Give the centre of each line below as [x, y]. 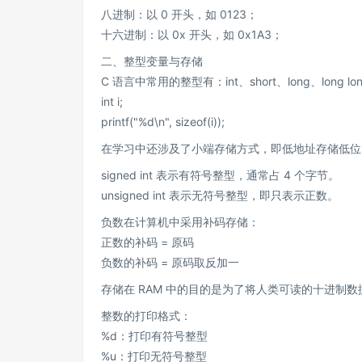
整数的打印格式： [146, 316]
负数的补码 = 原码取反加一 [170, 262]
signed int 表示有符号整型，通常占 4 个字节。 [220, 175]
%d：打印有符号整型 [154, 336]
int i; [112, 101]
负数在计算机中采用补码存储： [180, 222]
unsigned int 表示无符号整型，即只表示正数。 [220, 195]
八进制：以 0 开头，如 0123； [179, 14]
